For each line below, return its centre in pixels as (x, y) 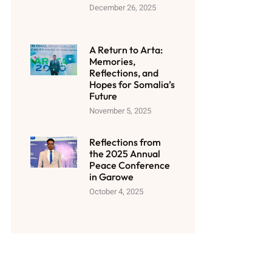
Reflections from (125, 142)
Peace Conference (129, 165)
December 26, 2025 (122, 7)
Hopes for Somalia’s (132, 85)
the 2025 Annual (124, 153)
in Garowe (111, 176)
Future (103, 96)
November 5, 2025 (120, 111)
